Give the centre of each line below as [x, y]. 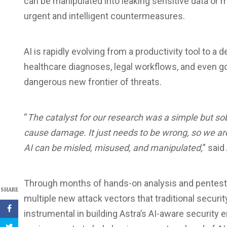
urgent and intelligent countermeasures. [104, 16]
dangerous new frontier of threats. [93, 82]
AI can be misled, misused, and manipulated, [113, 148]
